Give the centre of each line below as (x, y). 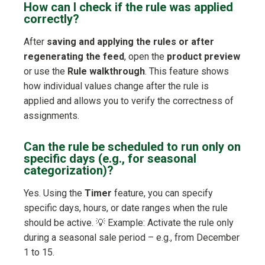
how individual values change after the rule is (116, 86)
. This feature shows (187, 72)
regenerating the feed (74, 57)
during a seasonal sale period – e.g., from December (132, 238)
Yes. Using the (54, 193)
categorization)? (69, 171)
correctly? (51, 19)
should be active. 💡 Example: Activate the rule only (129, 223)
